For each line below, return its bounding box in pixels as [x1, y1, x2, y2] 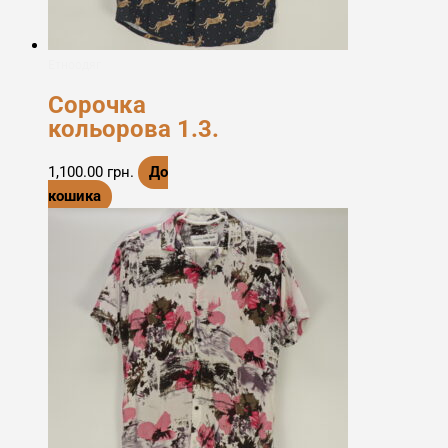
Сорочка [48, 90, 146, 119]
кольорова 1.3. [48, 114, 219, 143]
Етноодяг [48, 56, 101, 72]
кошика [48, 187, 101, 206]
